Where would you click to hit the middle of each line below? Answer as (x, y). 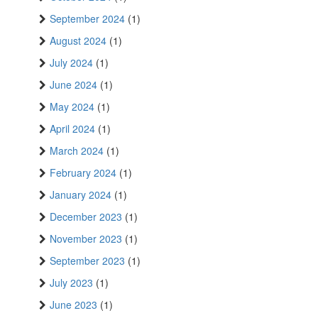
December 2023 (86, 217)
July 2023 (71, 283)
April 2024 (72, 129)
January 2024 (81, 195)
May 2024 (72, 107)
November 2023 (86, 239)
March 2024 (77, 151)
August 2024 (78, 41)
